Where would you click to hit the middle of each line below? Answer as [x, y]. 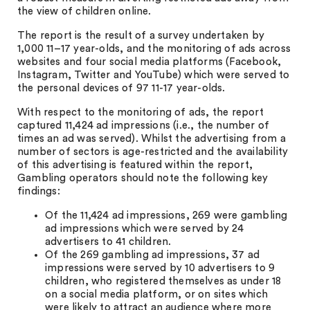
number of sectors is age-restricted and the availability [153, 152]
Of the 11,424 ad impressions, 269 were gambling [166, 216]
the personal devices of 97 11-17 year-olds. [121, 88]
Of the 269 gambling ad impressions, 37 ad [153, 255]
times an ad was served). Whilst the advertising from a [152, 139]
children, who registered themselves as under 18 [163, 281]
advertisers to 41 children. [108, 242]
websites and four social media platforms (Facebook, [149, 62]
